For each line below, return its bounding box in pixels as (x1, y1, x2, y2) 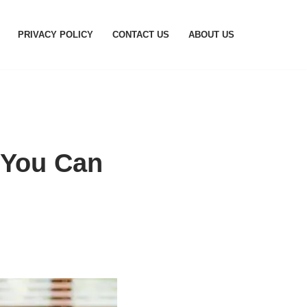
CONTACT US (112, 29, 169, 40)
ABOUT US (188, 29, 234, 40)
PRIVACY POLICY (18, 29, 93, 40)
